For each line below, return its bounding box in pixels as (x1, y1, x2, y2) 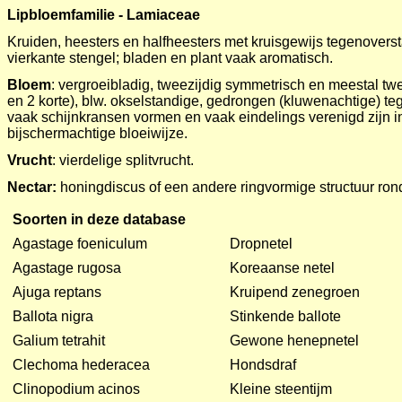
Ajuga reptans (13, 284, 101, 300)
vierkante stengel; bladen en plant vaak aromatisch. (7, 50, 333, 66)
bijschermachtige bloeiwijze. (7, 126, 188, 141)
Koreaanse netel (230, 260, 335, 275)
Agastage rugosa (13, 260, 121, 275)
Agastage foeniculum (13, 236, 147, 251)
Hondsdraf (230, 357, 296, 372)
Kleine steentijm (230, 381, 332, 397)
